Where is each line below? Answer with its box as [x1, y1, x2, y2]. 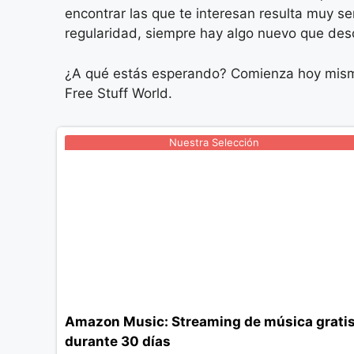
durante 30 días [65, 333, 171, 350]
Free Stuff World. [65, 85, 172, 101]
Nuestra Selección [168, 135, 259, 149]
